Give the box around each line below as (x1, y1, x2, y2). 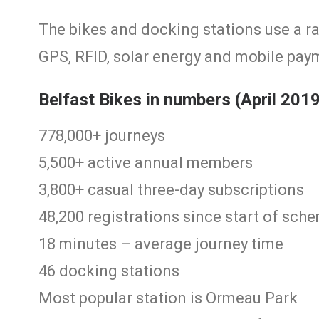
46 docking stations (38, 262, 179, 280)
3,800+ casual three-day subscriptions (38, 181, 304, 199)
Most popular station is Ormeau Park (38, 289, 298, 307)
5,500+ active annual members (38, 154, 253, 172)
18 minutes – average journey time (38, 235, 283, 253)
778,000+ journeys (38, 127, 165, 145)
